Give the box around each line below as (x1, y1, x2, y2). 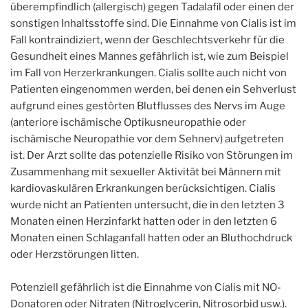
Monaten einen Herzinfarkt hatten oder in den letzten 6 (10, 215, 277, 228)
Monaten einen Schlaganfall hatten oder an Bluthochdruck (10, 232, 292, 244)
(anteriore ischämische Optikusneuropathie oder (10, 116, 246, 129)
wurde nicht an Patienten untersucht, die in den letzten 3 (10, 199, 285, 211)
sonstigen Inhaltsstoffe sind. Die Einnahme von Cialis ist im (10, 17, 296, 30)
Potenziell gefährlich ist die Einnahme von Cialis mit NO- (10, 281, 281, 294)
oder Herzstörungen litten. (10, 248, 139, 261)
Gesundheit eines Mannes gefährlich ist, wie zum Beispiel (10, 50, 289, 63)
